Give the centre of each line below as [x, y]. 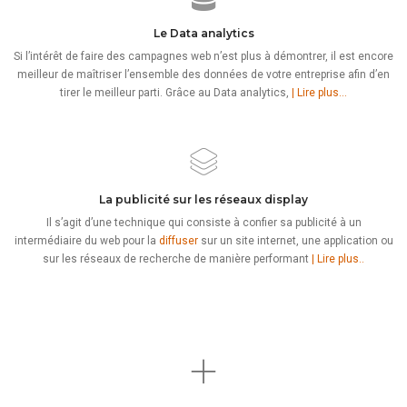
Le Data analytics [203, 33]
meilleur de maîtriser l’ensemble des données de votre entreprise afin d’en [203, 74]
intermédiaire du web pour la [86, 241]
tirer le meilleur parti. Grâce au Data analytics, [176, 93]
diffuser [178, 241]
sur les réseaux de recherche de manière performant [177, 259]
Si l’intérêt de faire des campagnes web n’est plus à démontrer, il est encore [203, 56]
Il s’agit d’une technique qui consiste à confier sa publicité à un [203, 223]
